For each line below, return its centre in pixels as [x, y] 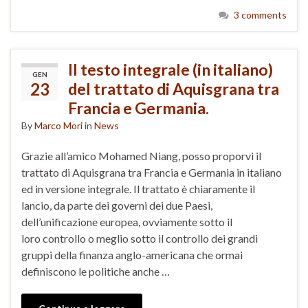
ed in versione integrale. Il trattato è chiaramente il [138, 188]
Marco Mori [58, 125]
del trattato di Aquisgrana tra [174, 88]
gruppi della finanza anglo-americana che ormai [132, 254]
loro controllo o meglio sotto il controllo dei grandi [140, 238]
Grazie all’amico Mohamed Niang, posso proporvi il [141, 155]
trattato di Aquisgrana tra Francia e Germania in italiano [152, 172]
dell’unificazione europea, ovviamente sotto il [127, 221]
